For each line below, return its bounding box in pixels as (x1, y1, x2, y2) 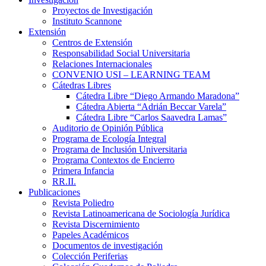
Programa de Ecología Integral (52, 133, 166, 144)
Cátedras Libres (52, 80, 111, 90)
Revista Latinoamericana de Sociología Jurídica (52, 208, 230, 218)
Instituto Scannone (52, 15, 122, 26)
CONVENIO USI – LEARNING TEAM (52, 69, 210, 80)
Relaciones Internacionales (52, 58, 152, 69)
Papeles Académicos (52, 229, 129, 240)
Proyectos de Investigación (52, 5, 153, 15)
